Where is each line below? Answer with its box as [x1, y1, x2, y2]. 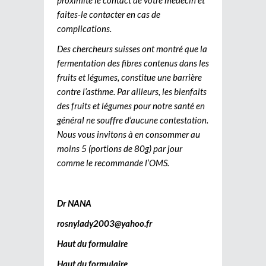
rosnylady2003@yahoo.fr [57, 217, 152, 229]
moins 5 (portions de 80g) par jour [57, 142, 182, 154]
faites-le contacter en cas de [57, 8, 160, 20]
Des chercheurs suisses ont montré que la [57, 43, 207, 54]
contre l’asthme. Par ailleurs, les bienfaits [57, 85, 207, 97]
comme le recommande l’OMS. [57, 157, 169, 168]
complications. [57, 23, 112, 34]
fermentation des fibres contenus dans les [57, 57, 209, 68]
